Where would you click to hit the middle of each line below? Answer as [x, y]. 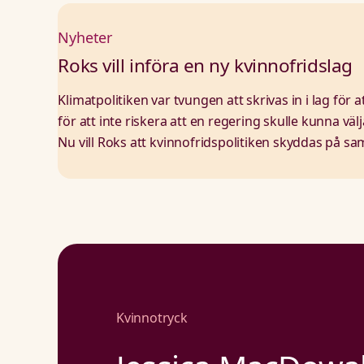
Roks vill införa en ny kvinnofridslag [205, 65]
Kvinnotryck [152, 317]
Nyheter [85, 37]
